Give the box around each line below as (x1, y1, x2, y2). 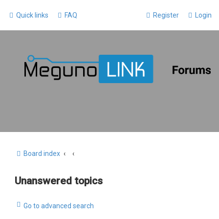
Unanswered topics (15, 175, 103, 187)
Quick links (16, 11, 48, 19)
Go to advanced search (23, 202, 94, 210)
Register (153, 11, 179, 19)
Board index (23, 150, 60, 158)
